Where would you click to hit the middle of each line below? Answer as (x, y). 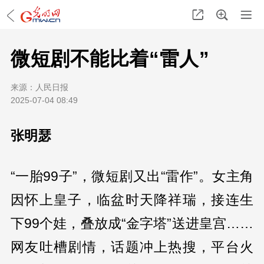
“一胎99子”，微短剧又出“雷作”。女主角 (132, 176)
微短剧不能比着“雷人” (110, 58)
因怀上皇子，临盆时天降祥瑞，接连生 (132, 199)
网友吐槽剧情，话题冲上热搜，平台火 (132, 247)
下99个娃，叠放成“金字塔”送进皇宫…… (132, 223)
